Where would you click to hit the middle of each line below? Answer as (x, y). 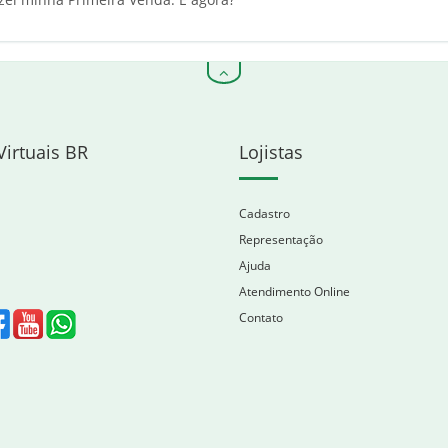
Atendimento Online (294, 291)
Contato (261, 317)
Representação (281, 239)
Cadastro (264, 213)
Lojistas (271, 152)
